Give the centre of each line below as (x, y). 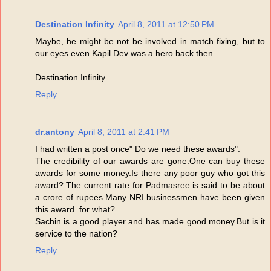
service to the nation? (76, 234)
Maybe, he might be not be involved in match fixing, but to (150, 41)
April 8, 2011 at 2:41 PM (124, 132)
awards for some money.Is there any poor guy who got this (150, 173)
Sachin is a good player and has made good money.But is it (150, 222)
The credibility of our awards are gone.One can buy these (150, 161)
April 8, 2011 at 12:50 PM (166, 24)
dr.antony (55, 132)
